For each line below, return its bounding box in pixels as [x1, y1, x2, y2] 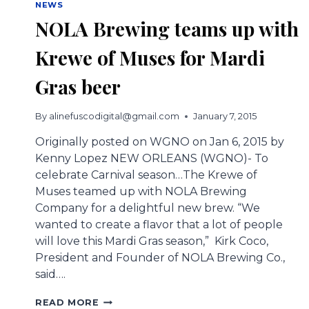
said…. [35, 268, 66, 281]
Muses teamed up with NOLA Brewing [35, 185, 247, 199]
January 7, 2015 [193, 111, 257, 122]
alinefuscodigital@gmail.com [49, 111, 180, 122]
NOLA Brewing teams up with [35, 15, 299, 41]
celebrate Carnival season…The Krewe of [35, 168, 257, 182]
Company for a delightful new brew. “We [35, 201, 260, 215]
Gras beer [35, 73, 121, 99]
